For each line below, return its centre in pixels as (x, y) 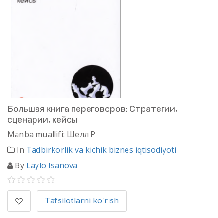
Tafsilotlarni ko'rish (82, 201)
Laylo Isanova (52, 166)
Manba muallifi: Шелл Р (52, 135)
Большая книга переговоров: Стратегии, (92, 109)
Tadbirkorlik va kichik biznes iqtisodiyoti (101, 150)
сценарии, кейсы (42, 120)
